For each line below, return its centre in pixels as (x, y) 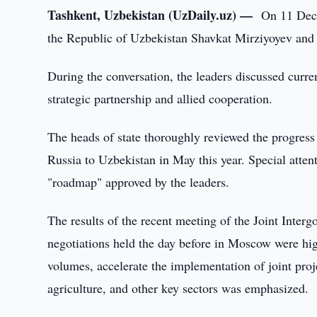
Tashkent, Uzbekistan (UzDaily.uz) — (155, 15)
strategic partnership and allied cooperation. (160, 98)
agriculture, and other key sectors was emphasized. (178, 288)
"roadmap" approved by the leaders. (139, 182)
